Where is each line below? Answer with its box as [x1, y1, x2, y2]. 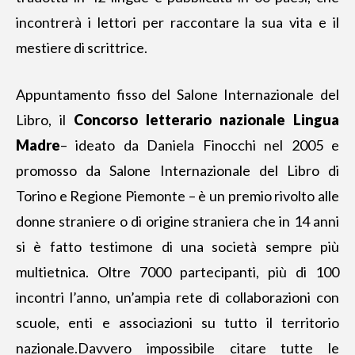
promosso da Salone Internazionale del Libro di [16, 162, 339, 179]
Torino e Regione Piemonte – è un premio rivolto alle [16, 187, 339, 204]
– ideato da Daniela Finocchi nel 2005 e [60, 136, 339, 154]
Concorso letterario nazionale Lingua [74, 111, 339, 128]
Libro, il [16, 111, 74, 128]
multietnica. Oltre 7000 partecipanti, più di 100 [16, 263, 339, 281]
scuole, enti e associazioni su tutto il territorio [16, 314, 339, 331]
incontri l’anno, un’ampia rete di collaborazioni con [16, 288, 339, 306]
